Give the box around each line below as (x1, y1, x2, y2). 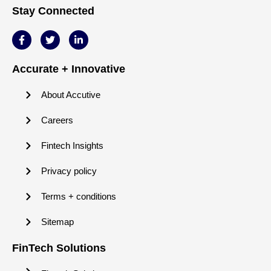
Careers (41, 114, 73, 125)
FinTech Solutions (12, 241, 106, 254)
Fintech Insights (41, 140, 103, 151)
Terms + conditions (41, 191, 116, 201)
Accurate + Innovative (12, 62, 125, 75)
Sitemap (41, 216, 74, 227)
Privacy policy (41, 165, 97, 176)
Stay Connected (12, 4, 94, 17)
